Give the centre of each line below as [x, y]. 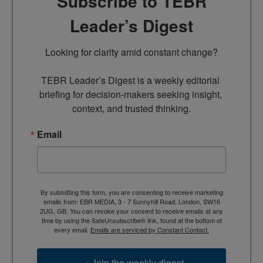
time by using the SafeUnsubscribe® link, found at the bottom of [131, 220]
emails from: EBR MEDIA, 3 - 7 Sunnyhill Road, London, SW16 [131, 202]
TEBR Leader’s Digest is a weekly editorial [130, 80]
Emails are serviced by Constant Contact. [150, 230]
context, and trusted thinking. [131, 109]
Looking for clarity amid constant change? [131, 52]
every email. [72, 230]
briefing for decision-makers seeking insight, [130, 95]
